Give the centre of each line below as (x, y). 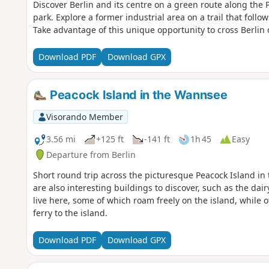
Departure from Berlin (91, 154)
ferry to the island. (70, 213)
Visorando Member (84, 116)
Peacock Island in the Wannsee (137, 95)
